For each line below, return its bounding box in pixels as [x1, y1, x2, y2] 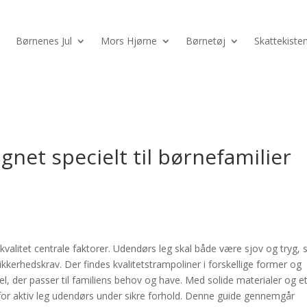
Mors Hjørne [101, 34, 157, 48]
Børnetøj [186, 34, 225, 48]
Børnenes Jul [16, 34, 72, 48]
